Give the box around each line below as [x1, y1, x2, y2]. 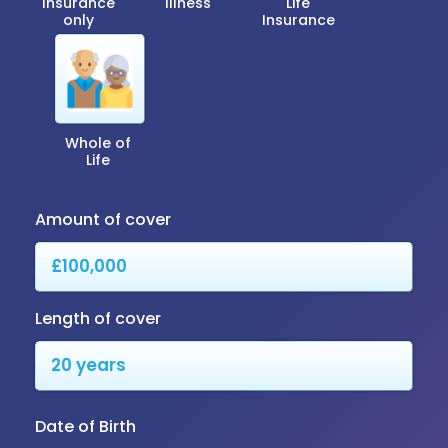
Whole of [65, 132, 131, 153]
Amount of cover [35, 207, 171, 231]
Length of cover [35, 306, 161, 330]
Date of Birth [35, 414, 136, 438]
